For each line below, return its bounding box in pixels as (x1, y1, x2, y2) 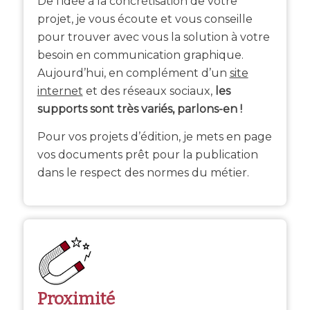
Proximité (37, 289, 115, 309)
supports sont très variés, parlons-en (37, 102, 237, 116)
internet (37, 84, 83, 98)
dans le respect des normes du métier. (37, 165, 249, 179)
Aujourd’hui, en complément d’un (37, 66, 230, 80)
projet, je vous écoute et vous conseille (37, 12, 253, 26)
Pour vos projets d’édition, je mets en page (37, 129, 272, 143)
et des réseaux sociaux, (82, 84, 215, 98)
